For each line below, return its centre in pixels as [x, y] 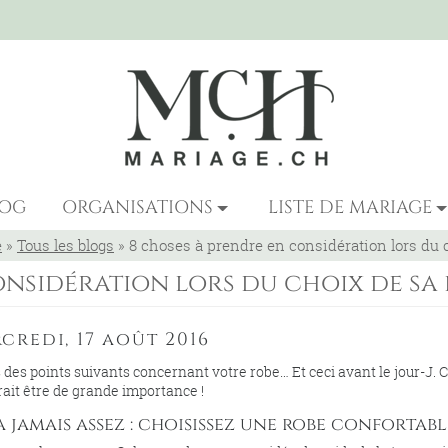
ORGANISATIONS [138, 207]
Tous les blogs [65, 245]
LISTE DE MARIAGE [350, 207]
